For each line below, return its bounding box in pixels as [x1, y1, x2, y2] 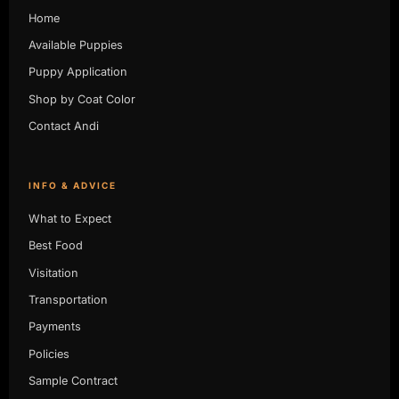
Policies [28, 346, 69, 361]
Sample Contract [28, 373, 118, 387]
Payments [28, 320, 81, 334]
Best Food [28, 239, 83, 253]
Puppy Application [28, 65, 127, 79]
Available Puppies [28, 37, 123, 52]
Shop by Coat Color [28, 92, 135, 106]
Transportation [28, 292, 108, 306]
